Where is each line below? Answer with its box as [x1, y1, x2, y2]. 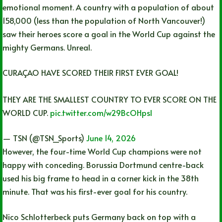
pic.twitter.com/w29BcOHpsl [50, 107, 152, 118]
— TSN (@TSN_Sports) [2, 132, 86, 144]
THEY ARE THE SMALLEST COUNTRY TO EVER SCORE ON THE [2, 94, 217, 105]
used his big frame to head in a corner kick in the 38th [2, 172, 199, 184]
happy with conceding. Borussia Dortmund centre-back [2, 159, 204, 170]
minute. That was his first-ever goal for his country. [2, 186, 187, 197]
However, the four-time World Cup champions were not [2, 146, 202, 157]
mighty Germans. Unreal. [2, 42, 92, 53]
